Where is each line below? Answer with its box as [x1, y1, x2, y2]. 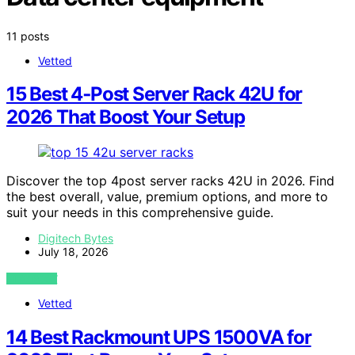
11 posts [6, 29, 49, 43]
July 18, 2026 [38, 245, 109, 259]
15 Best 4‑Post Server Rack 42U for [6, 82, 303, 106]
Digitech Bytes [38, 231, 113, 246]
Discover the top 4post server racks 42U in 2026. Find [6, 173, 334, 189]
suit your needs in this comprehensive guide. [6, 204, 273, 221]
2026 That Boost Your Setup [6, 105, 245, 129]
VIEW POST [6, 273, 58, 285]
